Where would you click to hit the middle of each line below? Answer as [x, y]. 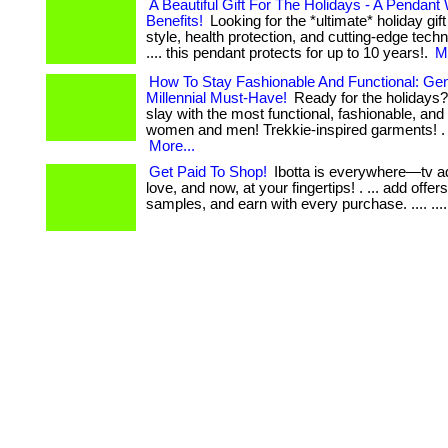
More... [172, 146]
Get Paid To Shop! [208, 172]
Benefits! [174, 21]
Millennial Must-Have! [216, 98]
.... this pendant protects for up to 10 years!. [289, 53]
